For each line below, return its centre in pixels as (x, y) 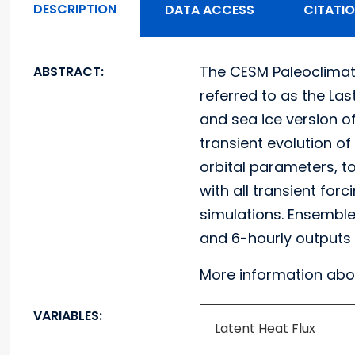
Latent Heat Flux (265, 328)
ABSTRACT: (69, 72)
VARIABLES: (68, 316)
